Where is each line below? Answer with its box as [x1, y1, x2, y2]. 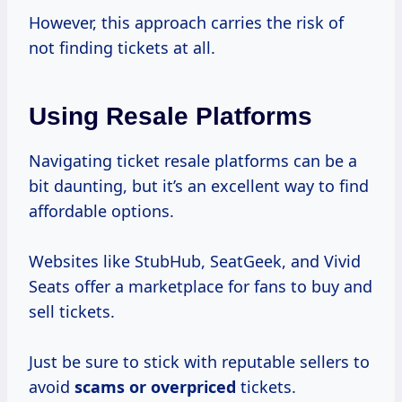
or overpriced [129, 376, 236, 398]
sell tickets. [29, 301, 115, 323]
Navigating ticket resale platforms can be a [29, 150, 357, 172]
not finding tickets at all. [29, 37, 215, 59]
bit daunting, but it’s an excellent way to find [29, 175, 369, 197]
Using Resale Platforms [29, 102, 312, 131]
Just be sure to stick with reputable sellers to [29, 351, 370, 373]
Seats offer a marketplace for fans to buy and [29, 275, 372, 298]
